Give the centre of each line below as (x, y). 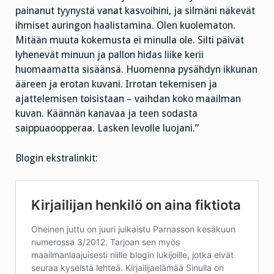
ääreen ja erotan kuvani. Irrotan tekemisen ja (116, 84)
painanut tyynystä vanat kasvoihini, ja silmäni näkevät (135, 10)
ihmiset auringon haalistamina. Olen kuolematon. (125, 25)
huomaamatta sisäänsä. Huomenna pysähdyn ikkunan (136, 69)
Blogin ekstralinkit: (57, 158)
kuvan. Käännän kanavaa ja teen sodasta (106, 113)
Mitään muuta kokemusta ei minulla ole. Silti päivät (130, 40)
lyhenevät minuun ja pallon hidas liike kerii (109, 54)
